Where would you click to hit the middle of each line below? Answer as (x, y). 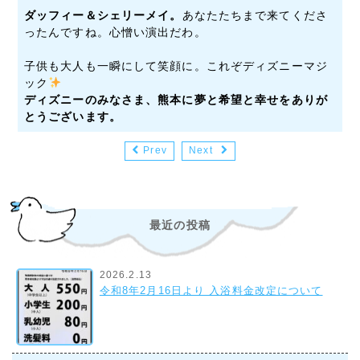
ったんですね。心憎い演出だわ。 (115, 33)
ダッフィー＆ (60, 16)
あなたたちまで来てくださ (255, 16)
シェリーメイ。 (139, 16)
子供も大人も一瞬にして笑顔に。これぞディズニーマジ (176, 66)
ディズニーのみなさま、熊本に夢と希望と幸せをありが (176, 100)
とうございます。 (72, 117)
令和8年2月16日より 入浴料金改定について (211, 291)
